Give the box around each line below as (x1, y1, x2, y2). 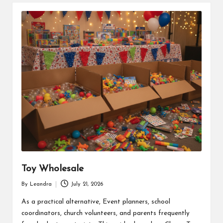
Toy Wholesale (21, 164, 84, 174)
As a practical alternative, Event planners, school (21, 198, 170, 205)
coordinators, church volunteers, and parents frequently (21, 210, 190, 217)
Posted (20, 186, 38, 192)
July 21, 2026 (71, 181, 104, 187)
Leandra (29, 181, 52, 187)
